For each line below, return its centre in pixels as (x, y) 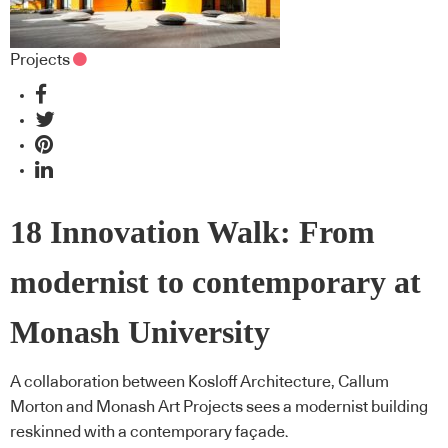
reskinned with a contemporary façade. (149, 432)
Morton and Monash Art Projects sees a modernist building (219, 407)
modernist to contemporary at (215, 282)
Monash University (140, 332)
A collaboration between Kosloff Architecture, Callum (199, 382)
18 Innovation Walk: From (192, 232)
